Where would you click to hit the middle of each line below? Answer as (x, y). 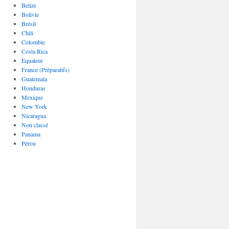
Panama (31, 134)
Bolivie (30, 14)
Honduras (33, 88)
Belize (29, 5)
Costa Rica (34, 51)
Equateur (32, 60)
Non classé (35, 125)
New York (34, 106)
